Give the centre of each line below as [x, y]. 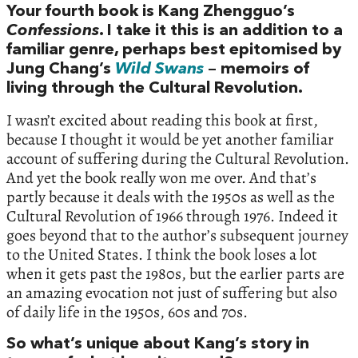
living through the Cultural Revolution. [155, 88]
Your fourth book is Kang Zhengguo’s [151, 12]
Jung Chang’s [61, 69]
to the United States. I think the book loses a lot [162, 254]
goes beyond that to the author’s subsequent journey [177, 235]
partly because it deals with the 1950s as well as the [171, 197]
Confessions [53, 31]
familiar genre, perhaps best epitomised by [174, 50]
